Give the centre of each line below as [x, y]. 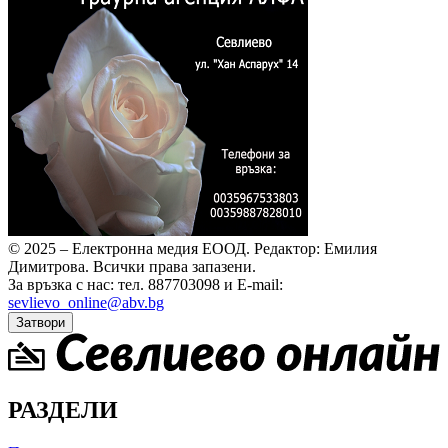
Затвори [40, 323]
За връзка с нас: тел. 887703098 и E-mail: [145, 285]
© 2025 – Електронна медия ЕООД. [129, 249]
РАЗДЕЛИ [63, 410]
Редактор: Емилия [315, 249]
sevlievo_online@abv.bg [86, 303]
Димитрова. [48, 267]
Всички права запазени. [174, 267]
